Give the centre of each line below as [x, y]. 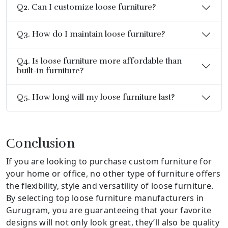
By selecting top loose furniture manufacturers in [105, 198]
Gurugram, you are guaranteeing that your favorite [109, 210]
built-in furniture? [50, 70]
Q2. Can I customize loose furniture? [86, 7]
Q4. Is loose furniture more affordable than [99, 61]
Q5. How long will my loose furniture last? [96, 97]
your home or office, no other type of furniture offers [113, 173]
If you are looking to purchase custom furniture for [109, 161]
